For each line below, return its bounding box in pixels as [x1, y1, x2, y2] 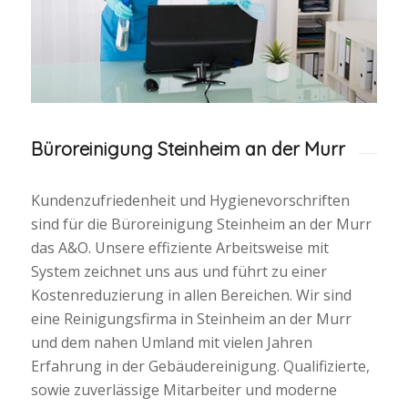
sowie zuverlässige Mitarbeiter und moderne [30, 380, 337, 401]
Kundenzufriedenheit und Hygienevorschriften [30, 190, 350, 211]
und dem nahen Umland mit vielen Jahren [30, 332, 312, 353]
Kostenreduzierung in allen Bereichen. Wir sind [30, 285, 352, 306]
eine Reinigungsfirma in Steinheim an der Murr [30, 309, 352, 330]
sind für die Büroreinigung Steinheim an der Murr [30, 214, 372, 235]
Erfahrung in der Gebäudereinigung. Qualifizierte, [30, 356, 370, 377]
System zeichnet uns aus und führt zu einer [30, 261, 327, 282]
